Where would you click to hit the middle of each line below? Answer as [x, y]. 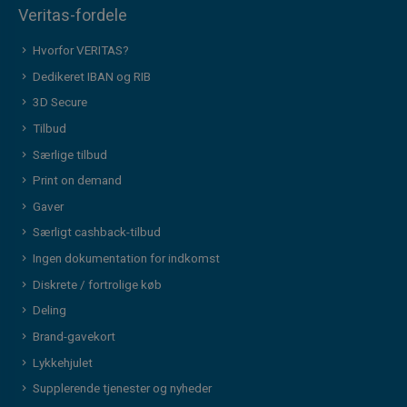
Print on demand [77, 181]
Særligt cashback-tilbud [96, 233]
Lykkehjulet [62, 363]
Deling [49, 311]
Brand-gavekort [74, 337]
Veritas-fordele [72, 16]
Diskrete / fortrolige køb [97, 285]
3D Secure [60, 103]
